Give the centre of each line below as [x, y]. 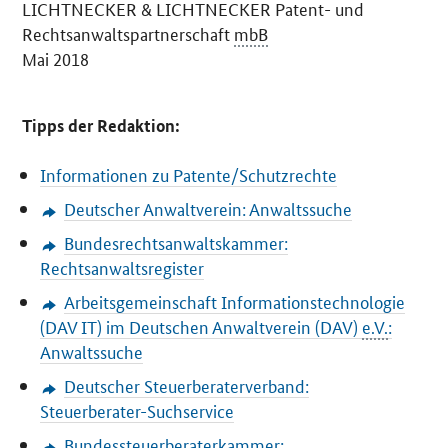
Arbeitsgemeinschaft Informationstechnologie [234, 301]
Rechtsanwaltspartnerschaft [128, 33]
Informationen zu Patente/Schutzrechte [189, 174]
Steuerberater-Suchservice [137, 410]
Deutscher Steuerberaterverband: [186, 385]
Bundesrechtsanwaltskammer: [175, 242]
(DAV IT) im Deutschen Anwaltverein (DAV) [201, 326]
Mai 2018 [56, 58]
